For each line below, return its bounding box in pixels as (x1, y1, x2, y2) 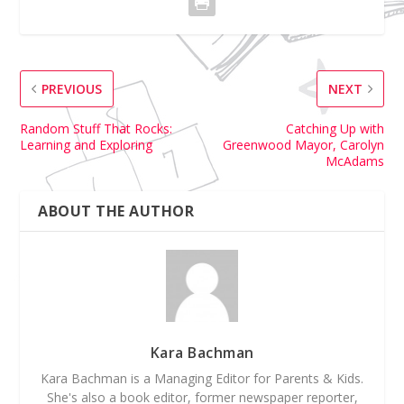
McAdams (325, 151, 384, 170)
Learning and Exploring (20, 135, 153, 153)
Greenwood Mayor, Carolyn (222, 135, 384, 153)
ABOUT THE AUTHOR (38, 200, 195, 221)
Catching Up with (285, 119, 384, 137)
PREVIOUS (41, 79, 103, 97)
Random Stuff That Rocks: (20, 119, 173, 137)
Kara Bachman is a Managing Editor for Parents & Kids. (41, 369, 363, 387)
